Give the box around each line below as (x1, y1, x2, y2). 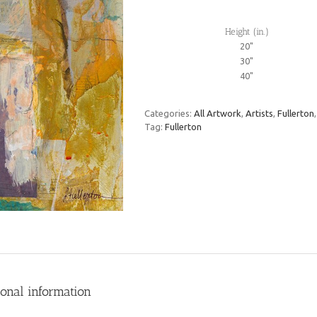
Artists (246, 108, 273, 118)
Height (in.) (224, 25, 269, 37)
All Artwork (194, 108, 241, 118)
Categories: (144, 108, 194, 118)
